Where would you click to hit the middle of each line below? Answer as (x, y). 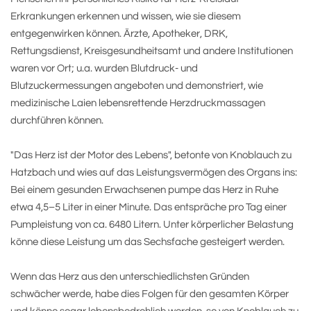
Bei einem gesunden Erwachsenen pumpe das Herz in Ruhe (144, 190)
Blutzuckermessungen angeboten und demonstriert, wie (137, 86)
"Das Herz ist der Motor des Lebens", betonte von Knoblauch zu (151, 155)
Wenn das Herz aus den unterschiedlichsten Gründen (130, 277)
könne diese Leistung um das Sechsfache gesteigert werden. (148, 242)
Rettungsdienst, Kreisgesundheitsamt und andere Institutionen (152, 51)
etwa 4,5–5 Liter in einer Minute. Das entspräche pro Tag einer (149, 207)
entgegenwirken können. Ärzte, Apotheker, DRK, (119, 34)
